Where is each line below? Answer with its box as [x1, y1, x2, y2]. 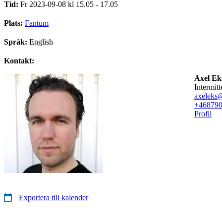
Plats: [4, 18, 25, 27]
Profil [194, 109, 212, 118]
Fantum [25, 18, 49, 27]
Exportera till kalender [19, 193, 88, 202]
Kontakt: [4, 56, 34, 65]
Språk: [4, 37, 29, 46]
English [29, 37, 53, 46]
